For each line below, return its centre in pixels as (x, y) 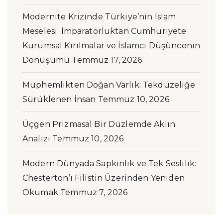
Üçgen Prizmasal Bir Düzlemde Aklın (99, 124)
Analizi (37, 139)
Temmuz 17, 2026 (107, 60)
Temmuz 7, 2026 (94, 193)
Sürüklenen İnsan (59, 100)
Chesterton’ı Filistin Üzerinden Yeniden (104, 178)
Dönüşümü (46, 60)
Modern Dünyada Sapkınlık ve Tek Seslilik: (110, 164)
